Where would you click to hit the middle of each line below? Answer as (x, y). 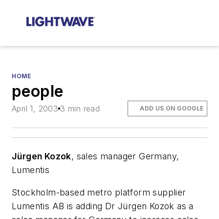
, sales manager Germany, (125, 156)
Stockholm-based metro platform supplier (99, 192)
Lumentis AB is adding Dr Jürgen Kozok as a (103, 206)
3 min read (80, 109)
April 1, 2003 (35, 109)
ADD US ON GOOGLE (172, 109)
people (38, 91)
